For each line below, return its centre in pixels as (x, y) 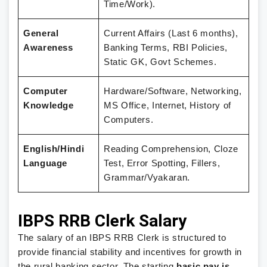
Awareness (48, 48)
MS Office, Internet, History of (167, 105)
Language (46, 163)
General (41, 33)
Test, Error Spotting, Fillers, (162, 163)
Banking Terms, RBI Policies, (166, 48)
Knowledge (49, 105)
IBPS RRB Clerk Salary (102, 221)
